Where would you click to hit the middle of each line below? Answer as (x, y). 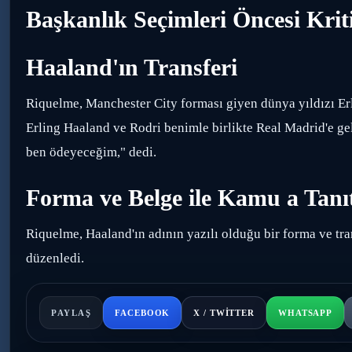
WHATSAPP (305, 313)
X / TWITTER (224, 313)
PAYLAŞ (71, 313)
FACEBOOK (143, 313)
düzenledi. (55, 258)
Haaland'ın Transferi (132, 67)
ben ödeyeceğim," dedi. (91, 152)
